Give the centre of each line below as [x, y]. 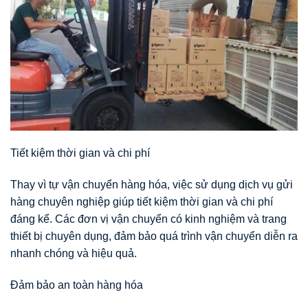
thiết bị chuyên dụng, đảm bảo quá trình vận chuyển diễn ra [154, 236]
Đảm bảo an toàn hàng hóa [77, 285]
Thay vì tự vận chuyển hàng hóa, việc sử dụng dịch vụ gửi [152, 185]
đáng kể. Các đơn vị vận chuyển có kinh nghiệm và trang [148, 219]
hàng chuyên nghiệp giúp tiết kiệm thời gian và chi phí [142, 202]
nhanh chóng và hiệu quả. [74, 254]
